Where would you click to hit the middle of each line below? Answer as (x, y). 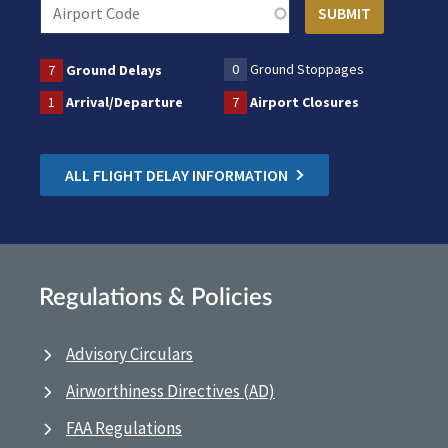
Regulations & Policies (155, 298)
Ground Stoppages (307, 69)
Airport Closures (304, 102)
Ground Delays (114, 70)
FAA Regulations (124, 428)
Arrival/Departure (124, 102)
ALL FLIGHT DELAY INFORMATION (176, 175)
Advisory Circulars (129, 354)
